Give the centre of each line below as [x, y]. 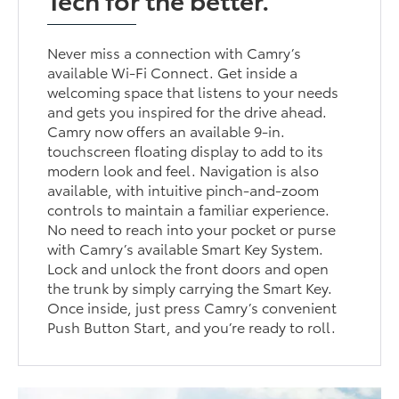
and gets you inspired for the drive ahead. [187, 111]
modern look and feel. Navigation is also [183, 170]
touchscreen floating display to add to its [186, 151]
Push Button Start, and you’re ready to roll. [192, 327]
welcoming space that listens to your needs [193, 92]
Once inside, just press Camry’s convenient [192, 307]
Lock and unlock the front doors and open [188, 268]
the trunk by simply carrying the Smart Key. [190, 288]
